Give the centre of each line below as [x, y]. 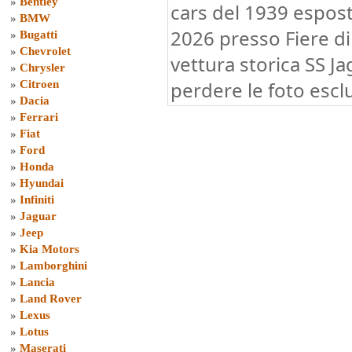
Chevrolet [45, 51]
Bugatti [38, 35]
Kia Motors [49, 249]
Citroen [39, 84]
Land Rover [51, 299]
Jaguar [38, 216]
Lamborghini [53, 266]
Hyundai [42, 183]
